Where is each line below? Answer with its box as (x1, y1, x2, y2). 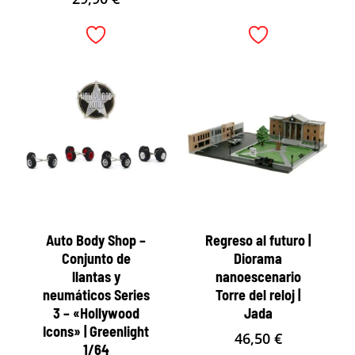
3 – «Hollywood (52, 304, 139, 323)
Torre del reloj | (216, 286, 301, 304)
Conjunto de (61, 250, 131, 268)
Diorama (234, 250, 283, 268)
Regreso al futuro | (205, 231, 311, 250)
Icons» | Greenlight (43, 323, 150, 341)
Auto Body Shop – (46, 231, 147, 250)
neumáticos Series (42, 286, 150, 304)
